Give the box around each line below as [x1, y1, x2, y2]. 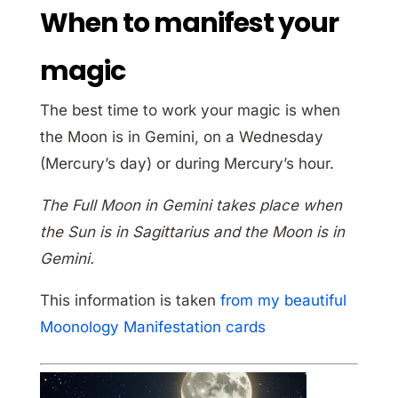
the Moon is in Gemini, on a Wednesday [39, 128, 323, 147]
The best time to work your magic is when [39, 101, 340, 120]
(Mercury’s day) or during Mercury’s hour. [39, 155, 334, 173]
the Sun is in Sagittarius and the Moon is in [39, 223, 345, 242]
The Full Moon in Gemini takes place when [39, 196, 342, 215]
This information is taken [39, 291, 220, 310]
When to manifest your [39, 4, 338, 43]
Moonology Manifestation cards [39, 318, 266, 337]
